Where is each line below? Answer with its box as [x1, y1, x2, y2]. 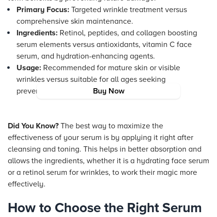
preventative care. [16, 86, 78, 96]
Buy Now [93, 86, 124, 96]
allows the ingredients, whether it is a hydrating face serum [8, 156, 209, 166]
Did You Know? [8, 121, 59, 131]
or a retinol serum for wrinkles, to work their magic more [8, 168, 197, 177]
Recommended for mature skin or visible [41, 63, 180, 73]
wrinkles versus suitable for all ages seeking [16, 75, 166, 84]
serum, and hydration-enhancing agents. [16, 51, 155, 61]
